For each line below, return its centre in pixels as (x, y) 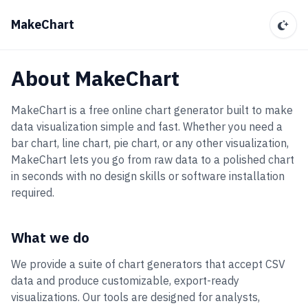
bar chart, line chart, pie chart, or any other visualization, (150, 143)
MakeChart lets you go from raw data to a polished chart (153, 159)
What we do (50, 238)
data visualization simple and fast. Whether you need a (147, 126)
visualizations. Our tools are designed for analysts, (135, 297)
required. (33, 192)
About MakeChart (95, 78)
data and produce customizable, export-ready (125, 280)
